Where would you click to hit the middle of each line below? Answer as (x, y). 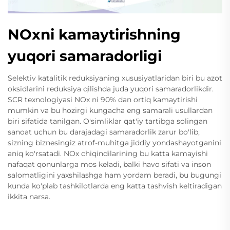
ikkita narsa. (29, 196)
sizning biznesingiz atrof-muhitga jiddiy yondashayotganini (114, 142)
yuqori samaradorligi (85, 56)
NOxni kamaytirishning (94, 34)
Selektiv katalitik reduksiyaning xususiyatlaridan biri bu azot (115, 78)
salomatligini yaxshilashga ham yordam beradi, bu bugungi (114, 175)
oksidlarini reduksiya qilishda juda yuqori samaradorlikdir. (111, 89)
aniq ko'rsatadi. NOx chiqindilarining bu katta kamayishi (108, 153)
